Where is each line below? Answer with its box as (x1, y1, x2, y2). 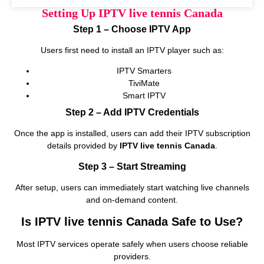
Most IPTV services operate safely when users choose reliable (16, 239, 248, 249)
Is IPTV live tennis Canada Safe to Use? (21, 215, 243, 229)
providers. (113, 252, 151, 262)
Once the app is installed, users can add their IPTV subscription (14, 128, 250, 138)
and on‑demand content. (86, 194, 178, 204)
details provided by (47, 141, 120, 151)
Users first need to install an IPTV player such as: (40, 45, 224, 55)
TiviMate (128, 78, 160, 88)
